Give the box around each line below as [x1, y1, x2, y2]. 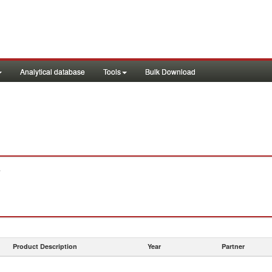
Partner [222, 242, 245, 251]
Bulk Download [145, 66, 195, 76]
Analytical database [20, 66, 85, 76]
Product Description [13, 242, 77, 251]
